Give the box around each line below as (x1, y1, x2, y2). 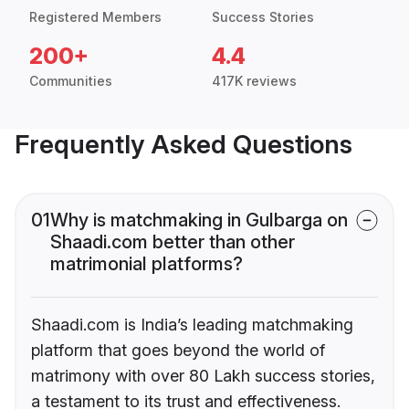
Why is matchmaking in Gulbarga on (50, 209, 348, 232)
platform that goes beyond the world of (31, 341, 325, 361)
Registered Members (29, 9, 162, 26)
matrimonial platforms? (50, 253, 243, 276)
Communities (29, 73, 112, 89)
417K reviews (212, 73, 297, 89)
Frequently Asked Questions (15, 129, 352, 161)
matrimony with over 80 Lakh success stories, (31, 366, 375, 386)
